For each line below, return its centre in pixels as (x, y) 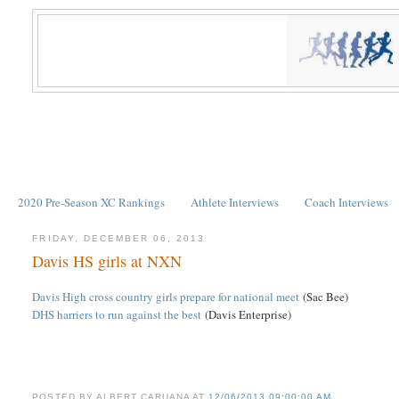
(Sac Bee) (324, 297)
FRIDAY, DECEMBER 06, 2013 (119, 238)
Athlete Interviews (235, 202)
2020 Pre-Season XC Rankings (91, 202)
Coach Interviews (347, 202)
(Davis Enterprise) (247, 315)
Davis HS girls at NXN (107, 261)
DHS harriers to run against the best (117, 315)
